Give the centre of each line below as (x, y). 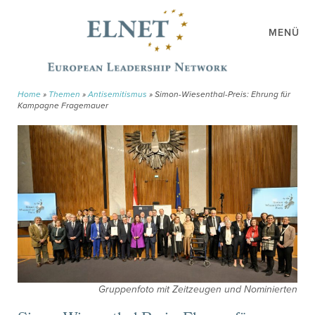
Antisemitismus (117, 94)
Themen (64, 94)
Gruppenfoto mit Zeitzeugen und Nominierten (198, 289)
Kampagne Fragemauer (63, 105)
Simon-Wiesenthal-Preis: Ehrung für (223, 94)
